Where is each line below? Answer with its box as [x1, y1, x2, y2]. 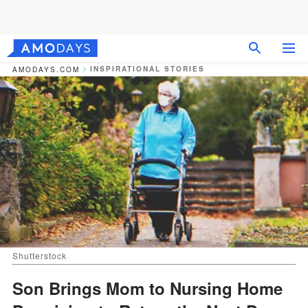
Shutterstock [12, 249, 67, 261]
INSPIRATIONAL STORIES [90, 64, 205, 74]
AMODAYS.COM [12, 64, 80, 74]
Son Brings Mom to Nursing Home [12, 276, 283, 300]
